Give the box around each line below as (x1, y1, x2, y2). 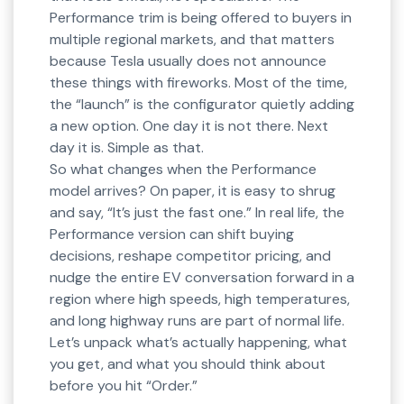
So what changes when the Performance (50, 160, 317, 179)
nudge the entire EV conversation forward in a (50, 268, 354, 288)
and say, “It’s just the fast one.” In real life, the (50, 203, 344, 223)
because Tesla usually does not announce (50, 51, 326, 71)
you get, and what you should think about (50, 354, 326, 374)
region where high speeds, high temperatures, (50, 289, 350, 309)
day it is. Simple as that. (50, 138, 204, 158)
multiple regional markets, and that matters (50, 30, 335, 50)
